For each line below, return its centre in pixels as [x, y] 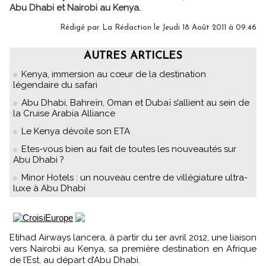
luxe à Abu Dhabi [49, 188]
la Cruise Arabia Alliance [64, 113]
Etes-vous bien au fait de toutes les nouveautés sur [129, 149]
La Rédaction [127, 28]
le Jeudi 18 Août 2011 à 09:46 [204, 28]
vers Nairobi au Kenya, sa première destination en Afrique [133, 249]
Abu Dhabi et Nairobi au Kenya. [75, 8]
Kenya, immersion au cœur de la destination [114, 74]
